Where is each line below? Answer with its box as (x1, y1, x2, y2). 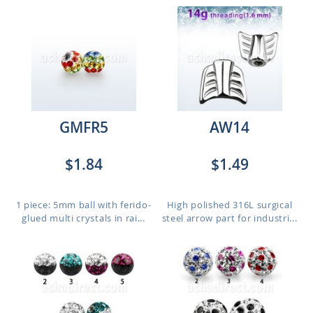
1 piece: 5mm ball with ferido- (15, 198, 152, 211)
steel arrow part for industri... (161, 212, 298, 224)
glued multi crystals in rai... (22, 212, 145, 224)
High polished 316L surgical (166, 198, 293, 211)
